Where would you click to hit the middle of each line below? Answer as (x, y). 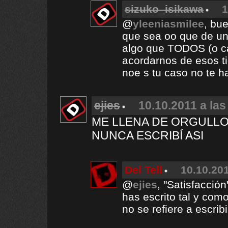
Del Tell (144, 170)
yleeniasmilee (168, 24)
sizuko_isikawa (164, 9)
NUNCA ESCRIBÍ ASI (148, 135)
